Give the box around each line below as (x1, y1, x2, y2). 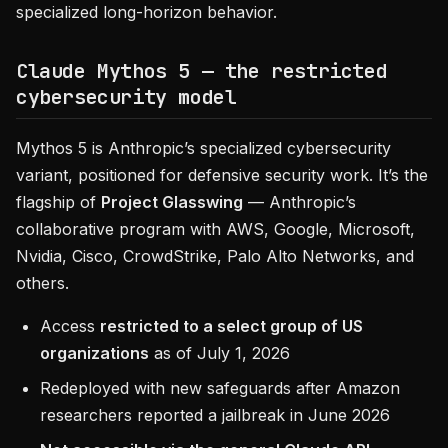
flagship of (16, 192, 101, 212)
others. (16, 273, 69, 293)
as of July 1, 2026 (149, 343, 290, 363)
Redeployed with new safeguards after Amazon (40, 378, 400, 398)
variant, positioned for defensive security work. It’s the (16, 165, 428, 185)
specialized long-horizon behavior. (16, 2, 277, 22)
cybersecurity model (16, 84, 237, 110)
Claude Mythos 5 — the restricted (16, 58, 388, 84)
